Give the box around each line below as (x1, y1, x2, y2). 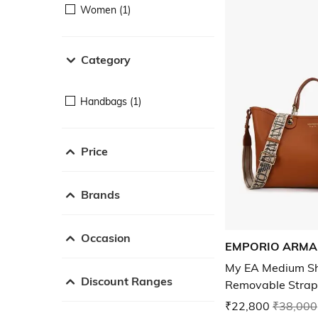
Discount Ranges (81, 273, 172, 288)
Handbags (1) (80, 94, 141, 108)
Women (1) (80, 3, 131, 16)
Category (81, 52, 131, 67)
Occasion (81, 230, 131, 245)
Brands (81, 187, 120, 202)
